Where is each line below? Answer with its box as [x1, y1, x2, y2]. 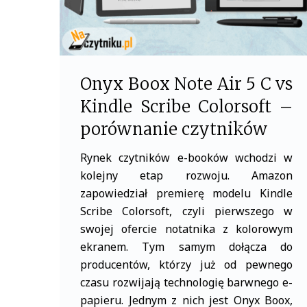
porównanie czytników [80, 119, 267, 140]
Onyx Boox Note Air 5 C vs [80, 73, 293, 95]
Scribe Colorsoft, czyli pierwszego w [80, 204, 293, 219]
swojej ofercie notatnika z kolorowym [80, 221, 293, 236]
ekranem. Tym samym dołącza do [80, 239, 293, 254]
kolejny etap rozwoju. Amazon [80, 168, 293, 183]
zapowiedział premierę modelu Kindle [80, 186, 293, 201]
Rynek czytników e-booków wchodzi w [80, 150, 293, 165]
